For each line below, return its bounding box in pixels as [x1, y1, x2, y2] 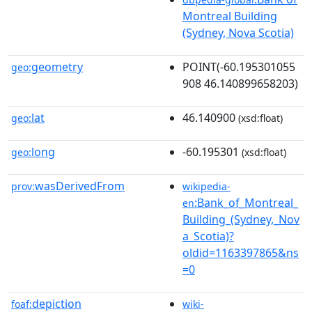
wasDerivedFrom [35, 178, 125, 194]
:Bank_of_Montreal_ [194, 194, 298, 210]
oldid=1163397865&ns [182, 244, 299, 260]
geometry [31, 58, 83, 75]
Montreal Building [182, 8, 277, 24]
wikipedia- [182, 179, 231, 193]
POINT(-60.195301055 [182, 58, 295, 75]
